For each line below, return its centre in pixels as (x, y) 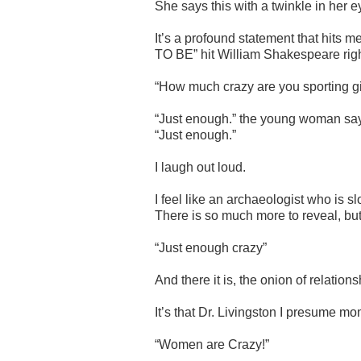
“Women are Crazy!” (212, 344)
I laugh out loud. (200, 167)
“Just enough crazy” (211, 247)
